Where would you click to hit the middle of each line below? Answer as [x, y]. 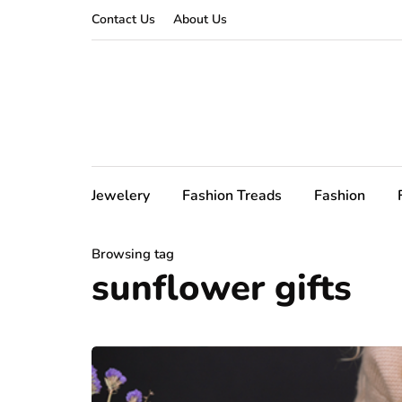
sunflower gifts [222, 288]
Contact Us [123, 19]
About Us [200, 19]
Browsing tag [133, 254]
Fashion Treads [232, 196]
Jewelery [121, 196]
